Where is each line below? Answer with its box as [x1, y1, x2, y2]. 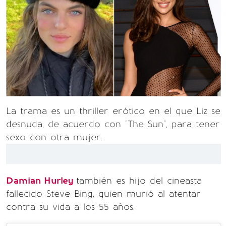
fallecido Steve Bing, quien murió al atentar [6, 188, 201, 199]
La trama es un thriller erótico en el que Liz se [6, 105, 220, 117]
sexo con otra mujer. [6, 132, 102, 143]
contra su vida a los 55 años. [6, 201, 135, 212]
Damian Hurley [6, 175, 76, 186]
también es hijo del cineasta [76, 175, 202, 186]
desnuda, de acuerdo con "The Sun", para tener [6, 119, 220, 130]
